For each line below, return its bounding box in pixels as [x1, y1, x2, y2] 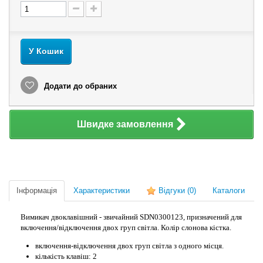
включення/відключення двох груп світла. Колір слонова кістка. [21, 223, 231, 232]
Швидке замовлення [76, 119, 173, 129]
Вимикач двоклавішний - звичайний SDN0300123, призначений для [21, 213, 242, 221]
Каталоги [213, 186, 245, 195]
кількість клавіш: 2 [35, 252, 97, 261]
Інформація [16, 186, 57, 195]
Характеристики [73, 186, 130, 195]
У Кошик [29, 46, 63, 56]
